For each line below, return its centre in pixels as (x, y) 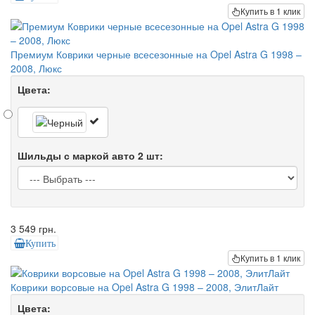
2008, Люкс (36, 68)
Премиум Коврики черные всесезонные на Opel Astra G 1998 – (156, 54)
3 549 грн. (33, 228)
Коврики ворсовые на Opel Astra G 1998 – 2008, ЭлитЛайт (144, 287)
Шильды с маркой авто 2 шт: (90, 155)
